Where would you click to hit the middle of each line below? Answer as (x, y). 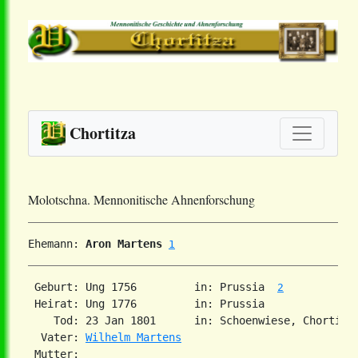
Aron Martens (124, 244)
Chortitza (103, 133)
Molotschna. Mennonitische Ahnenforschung (141, 200)
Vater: (57, 338)
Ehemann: (57, 244)
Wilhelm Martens (133, 338)
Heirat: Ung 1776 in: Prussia (153, 304)
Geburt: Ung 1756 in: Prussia (153, 287)
